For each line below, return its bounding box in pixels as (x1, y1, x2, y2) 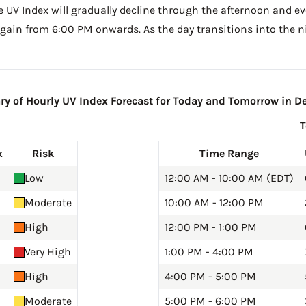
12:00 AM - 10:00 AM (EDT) (165, 171, 294, 185)
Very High (25, 245, 71, 259)
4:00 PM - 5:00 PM (165, 270, 256, 283)
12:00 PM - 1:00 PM (165, 221, 257, 234)
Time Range (199, 147, 259, 161)
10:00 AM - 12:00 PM (165, 196, 264, 210)
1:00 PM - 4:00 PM (165, 245, 253, 259)
